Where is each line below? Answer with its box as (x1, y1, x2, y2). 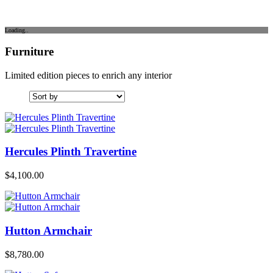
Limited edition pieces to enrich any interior (5, 69, 172, 80)
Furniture (5, 44, 54, 58)
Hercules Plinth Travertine (5, 145, 136, 158)
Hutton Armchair (5, 224, 92, 237)
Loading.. (5, 27, 29, 34)
